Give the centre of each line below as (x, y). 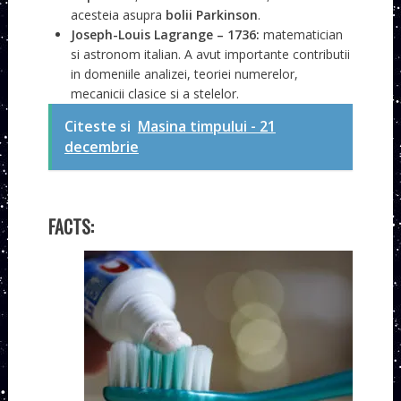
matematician (301, 35)
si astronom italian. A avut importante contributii (210, 55)
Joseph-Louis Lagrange (141, 35)
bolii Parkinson (211, 15)
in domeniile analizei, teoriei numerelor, (184, 74)
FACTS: (71, 227)
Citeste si (97, 127)
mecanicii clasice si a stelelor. (154, 94)
